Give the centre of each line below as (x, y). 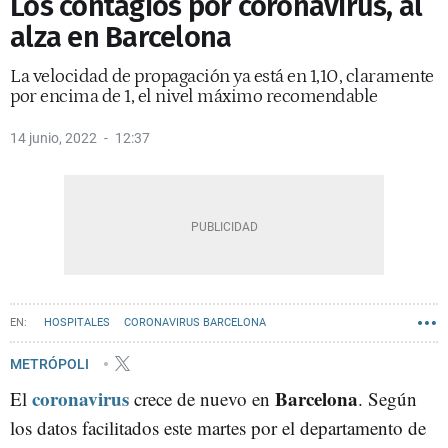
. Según (387, 398)
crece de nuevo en (204, 398)
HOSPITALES (77, 322)
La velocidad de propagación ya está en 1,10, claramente (222, 76)
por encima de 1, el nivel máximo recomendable (194, 96)
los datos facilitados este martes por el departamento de (218, 427)
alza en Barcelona (121, 37)
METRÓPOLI (51, 363)
